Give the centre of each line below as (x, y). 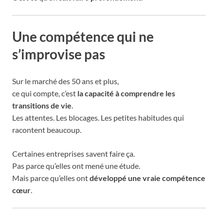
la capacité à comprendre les (126, 93)
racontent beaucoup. (47, 129)
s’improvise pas (59, 54)
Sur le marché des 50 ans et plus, (65, 81)
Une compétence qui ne (83, 36)
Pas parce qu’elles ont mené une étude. (76, 165)
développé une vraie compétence (147, 178)
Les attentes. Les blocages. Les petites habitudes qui (98, 117)
